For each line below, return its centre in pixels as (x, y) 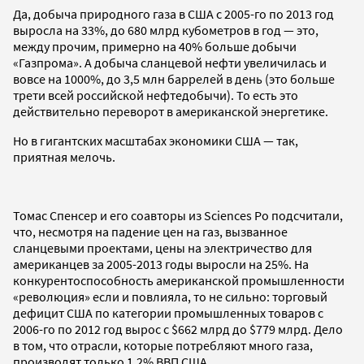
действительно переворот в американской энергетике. (171, 111)
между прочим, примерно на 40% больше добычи (155, 46)
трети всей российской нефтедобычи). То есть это (156, 95)
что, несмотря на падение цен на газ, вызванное (150, 231)
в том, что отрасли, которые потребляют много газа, (163, 345)
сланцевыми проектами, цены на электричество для (162, 247)
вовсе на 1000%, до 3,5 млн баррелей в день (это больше (174, 78)
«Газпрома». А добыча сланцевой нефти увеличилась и (170, 62)
